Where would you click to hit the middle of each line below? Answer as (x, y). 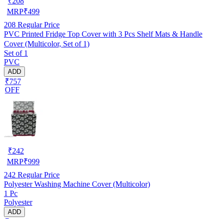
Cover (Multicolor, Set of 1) (47, 44)
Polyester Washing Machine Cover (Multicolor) (77, 184)
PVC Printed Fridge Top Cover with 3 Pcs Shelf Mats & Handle (103, 34)
